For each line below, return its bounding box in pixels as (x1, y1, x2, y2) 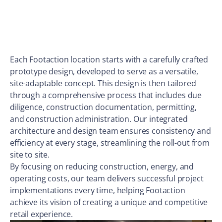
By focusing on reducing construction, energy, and (10, 161, 194, 172)
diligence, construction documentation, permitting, (10, 102, 197, 112)
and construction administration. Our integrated (10, 113, 188, 124)
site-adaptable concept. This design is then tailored (10, 78, 196, 89)
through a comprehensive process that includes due (10, 90, 202, 101)
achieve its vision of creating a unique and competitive (10, 197, 208, 208)
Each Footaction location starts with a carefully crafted (10, 54, 209, 65)
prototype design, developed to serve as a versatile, (10, 66, 198, 77)
